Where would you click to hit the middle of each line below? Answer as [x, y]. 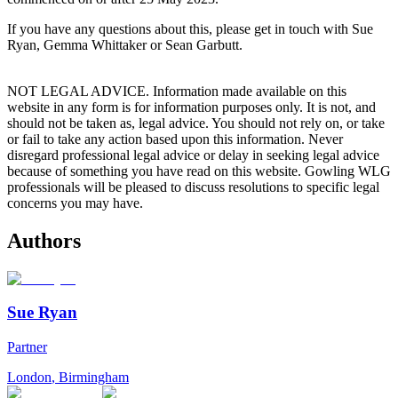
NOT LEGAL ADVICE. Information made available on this [177, 91]
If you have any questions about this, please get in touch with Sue [190, 28]
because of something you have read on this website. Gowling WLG [199, 171]
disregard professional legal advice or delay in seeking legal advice [193, 155]
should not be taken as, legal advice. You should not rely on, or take [196, 123]
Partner [27, 347]
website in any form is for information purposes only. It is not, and [191, 107]
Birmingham [94, 378]
